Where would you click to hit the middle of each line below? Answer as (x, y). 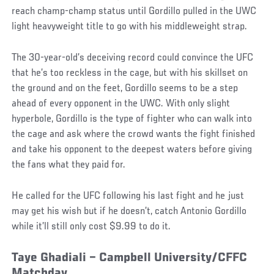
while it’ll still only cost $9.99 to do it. (91, 227)
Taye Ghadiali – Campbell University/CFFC (130, 258)
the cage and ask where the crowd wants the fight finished (134, 134)
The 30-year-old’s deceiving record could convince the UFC (133, 58)
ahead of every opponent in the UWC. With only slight (121, 104)
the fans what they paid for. (69, 165)
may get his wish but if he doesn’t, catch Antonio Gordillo (129, 211)
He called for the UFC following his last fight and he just (128, 196)
